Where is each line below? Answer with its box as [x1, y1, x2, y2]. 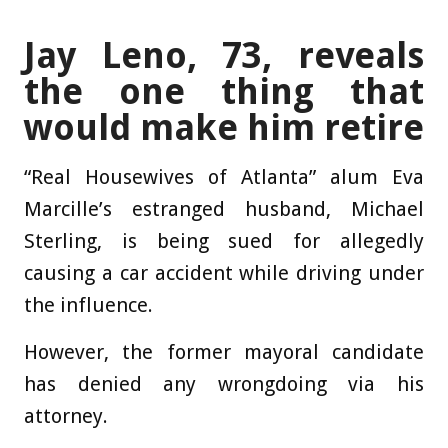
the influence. [24, 292, 153, 317]
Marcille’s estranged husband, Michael [24, 196, 424, 221]
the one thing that [24, 69, 424, 113]
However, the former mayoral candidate [24, 339, 424, 364]
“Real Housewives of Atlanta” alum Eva [24, 164, 424, 189]
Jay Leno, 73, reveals [24, 33, 424, 77]
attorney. [24, 403, 108, 428]
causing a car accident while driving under [24, 260, 424, 285]
